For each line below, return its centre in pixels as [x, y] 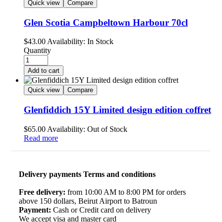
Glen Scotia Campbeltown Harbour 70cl [106, 22]
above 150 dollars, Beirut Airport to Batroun [88, 201]
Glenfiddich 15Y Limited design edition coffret [117, 110]
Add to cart [44, 71]
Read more [41, 138]
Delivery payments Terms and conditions [87, 174]
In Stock [99, 42]
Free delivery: [42, 192]
